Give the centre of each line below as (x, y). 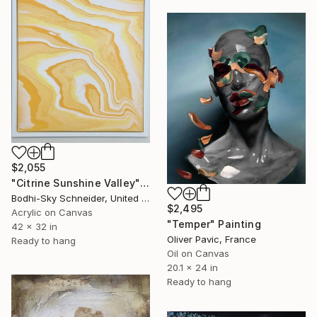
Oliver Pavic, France (212, 239)
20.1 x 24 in (192, 267)
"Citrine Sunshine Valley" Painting (145, 183)
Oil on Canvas (198, 253)
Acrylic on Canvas (52, 212)
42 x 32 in (34, 226)
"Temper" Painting (214, 224)
